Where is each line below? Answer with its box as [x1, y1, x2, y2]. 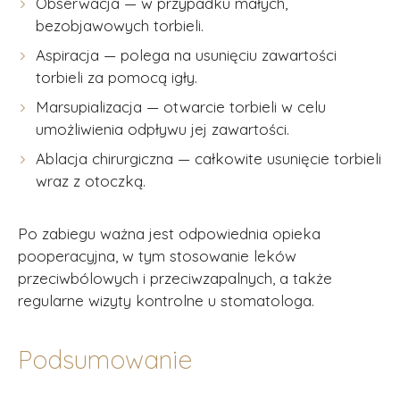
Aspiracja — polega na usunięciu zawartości [36, 46, 337, 64]
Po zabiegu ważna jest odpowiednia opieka [18, 224, 321, 243]
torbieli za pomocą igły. [36, 68, 197, 87]
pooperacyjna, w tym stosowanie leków [18, 246, 296, 265]
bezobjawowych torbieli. [36, 16, 204, 35]
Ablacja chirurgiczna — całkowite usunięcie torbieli [36, 149, 381, 168]
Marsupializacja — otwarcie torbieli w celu [36, 97, 326, 116]
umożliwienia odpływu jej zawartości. [36, 120, 289, 138]
